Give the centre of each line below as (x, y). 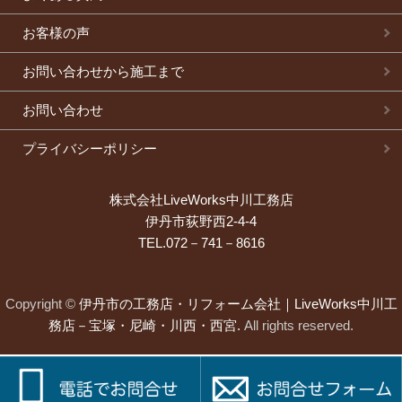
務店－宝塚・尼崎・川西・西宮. (144, 325)
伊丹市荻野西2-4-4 (201, 221)
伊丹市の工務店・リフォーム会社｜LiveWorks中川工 (238, 303)
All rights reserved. (297, 325)
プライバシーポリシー (90, 148)
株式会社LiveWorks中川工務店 (201, 199)
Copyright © (42, 303)
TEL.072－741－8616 (201, 242)
